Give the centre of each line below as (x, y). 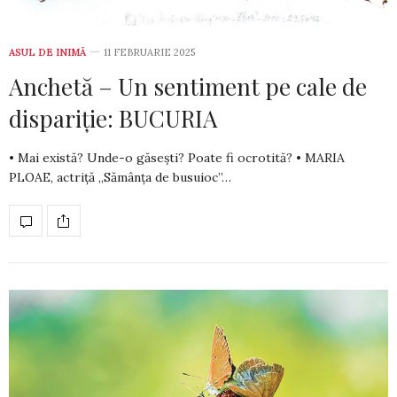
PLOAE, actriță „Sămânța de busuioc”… (120, 178)
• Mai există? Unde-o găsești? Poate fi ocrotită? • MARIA (177, 158)
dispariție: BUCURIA (113, 119)
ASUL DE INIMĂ (47, 53)
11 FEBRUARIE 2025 (149, 53)
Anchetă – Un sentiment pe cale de (188, 87)
